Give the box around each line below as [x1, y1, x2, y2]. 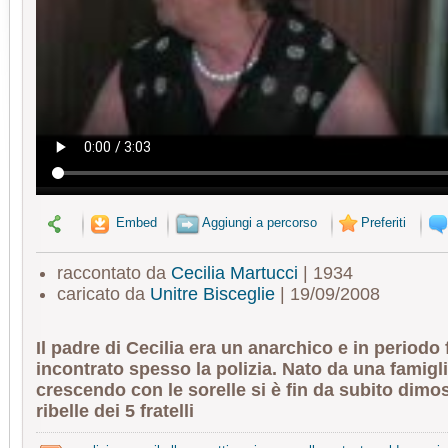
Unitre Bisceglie [149, 284, 275, 305]
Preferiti [361, 215, 406, 231]
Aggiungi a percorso [202, 215, 317, 231]
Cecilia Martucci [170, 263, 298, 284]
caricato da [56, 284, 150, 305]
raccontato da [56, 263, 171, 284]
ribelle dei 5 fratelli [36, 401, 194, 422]
